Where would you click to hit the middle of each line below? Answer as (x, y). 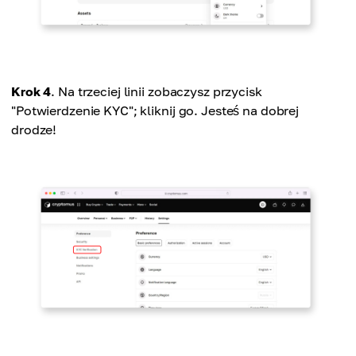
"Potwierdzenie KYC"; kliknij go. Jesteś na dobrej (155, 110)
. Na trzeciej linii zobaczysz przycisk (157, 91)
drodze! (34, 130)
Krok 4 (31, 91)
